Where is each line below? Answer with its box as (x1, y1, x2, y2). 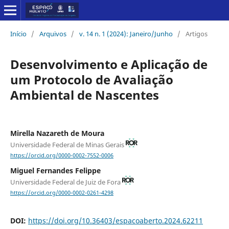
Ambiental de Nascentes (10, 86, 159, 103)
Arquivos (39, 29, 66, 38)
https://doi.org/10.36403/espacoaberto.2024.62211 (28, 215, 203, 225)
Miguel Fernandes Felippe (10, 165, 101, 175)
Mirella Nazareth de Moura (10, 128, 104, 138)
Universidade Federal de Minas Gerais (10, 140, 126, 149)
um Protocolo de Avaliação (10, 71, 173, 88)
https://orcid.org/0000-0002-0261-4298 (10, 189, 113, 196)
